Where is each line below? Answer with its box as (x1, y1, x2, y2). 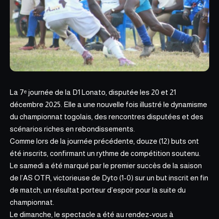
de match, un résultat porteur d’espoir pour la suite (10, 186, 177, 194)
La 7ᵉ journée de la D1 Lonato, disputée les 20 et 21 (10, 88, 176, 96)
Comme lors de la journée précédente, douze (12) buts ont (10, 137, 199, 145)
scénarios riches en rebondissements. (10, 125, 135, 133)
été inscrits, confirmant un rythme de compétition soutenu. (10, 149, 200, 157)
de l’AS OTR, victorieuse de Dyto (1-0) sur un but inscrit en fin (10, 174, 208, 182)
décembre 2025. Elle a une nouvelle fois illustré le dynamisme (10, 100, 207, 109)
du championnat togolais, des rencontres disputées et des (10, 112, 203, 121)
